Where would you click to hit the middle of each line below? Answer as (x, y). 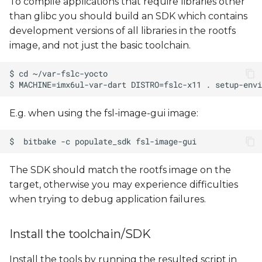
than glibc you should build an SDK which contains (128, 16)
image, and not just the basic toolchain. (100, 45)
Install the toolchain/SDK (80, 234)
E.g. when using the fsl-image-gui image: (104, 113)
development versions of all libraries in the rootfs (123, 31)
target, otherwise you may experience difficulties (124, 185)
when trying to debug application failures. (108, 199)
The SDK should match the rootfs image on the (120, 170)
